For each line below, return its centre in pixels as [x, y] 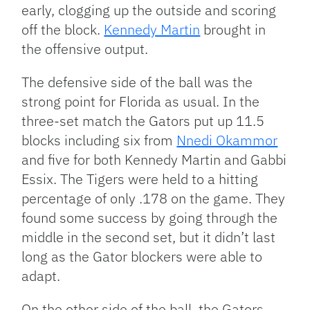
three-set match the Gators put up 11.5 [143, 120]
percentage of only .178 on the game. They [154, 198]
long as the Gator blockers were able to [142, 256]
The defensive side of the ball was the [137, 82]
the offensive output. [85, 48]
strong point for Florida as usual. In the [141, 101]
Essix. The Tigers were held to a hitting [140, 179]
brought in [233, 29]
